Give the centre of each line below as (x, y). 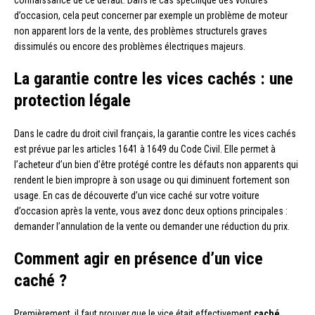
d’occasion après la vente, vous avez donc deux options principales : (151, 211)
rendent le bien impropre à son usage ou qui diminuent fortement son (152, 180)
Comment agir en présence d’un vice (139, 258)
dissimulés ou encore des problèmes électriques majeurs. (130, 46)
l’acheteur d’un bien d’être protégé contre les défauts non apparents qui (156, 164)
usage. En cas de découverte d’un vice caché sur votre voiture (137, 195)
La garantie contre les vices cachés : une (154, 78)
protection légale (72, 100)
